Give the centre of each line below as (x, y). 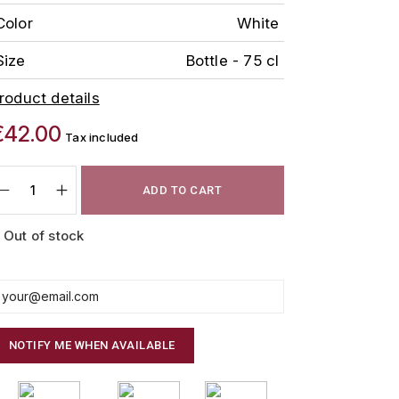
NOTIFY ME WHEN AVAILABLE (92, 345)
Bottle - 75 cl (232, 60)
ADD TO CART (182, 190)
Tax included (102, 137)
